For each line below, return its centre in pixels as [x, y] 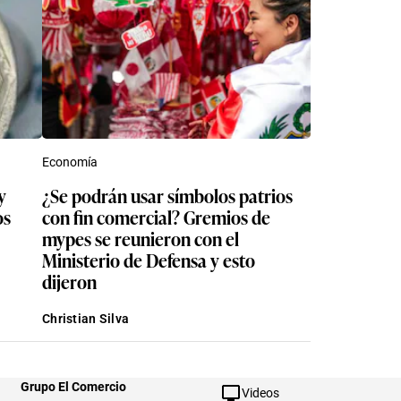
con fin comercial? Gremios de [113, 216]
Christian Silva [86, 318]
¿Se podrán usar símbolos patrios [167, 195]
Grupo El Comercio [73, 386]
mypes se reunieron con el [141, 238]
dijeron [69, 281]
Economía [70, 162]
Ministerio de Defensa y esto [149, 259]
